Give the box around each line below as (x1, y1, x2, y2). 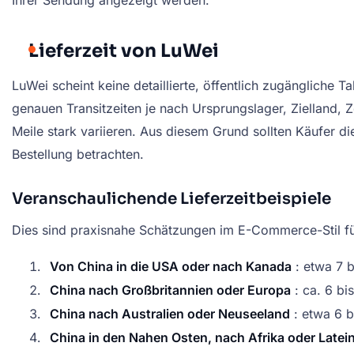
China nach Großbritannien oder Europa (50, 282, 291, 299)
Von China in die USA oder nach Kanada (50, 258, 292, 275)
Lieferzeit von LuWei (28, 39, 219, 62)
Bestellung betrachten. (12, 145, 144, 162)
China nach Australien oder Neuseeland (50, 306, 290, 322)
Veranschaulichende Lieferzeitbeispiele (12, 188, 331, 209)
